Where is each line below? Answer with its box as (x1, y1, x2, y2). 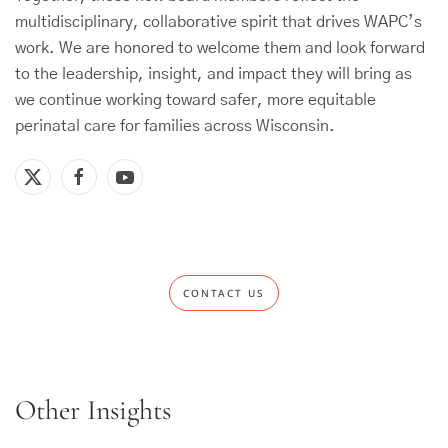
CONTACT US (183, 286, 265, 300)
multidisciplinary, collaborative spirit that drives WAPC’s (15, 14, 422, 30)
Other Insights (15, 393, 171, 427)
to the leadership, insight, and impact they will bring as (15, 66, 412, 82)
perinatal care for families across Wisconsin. (15, 118, 335, 134)
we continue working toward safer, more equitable (15, 92, 376, 108)
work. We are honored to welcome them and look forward (15, 40, 425, 56)
